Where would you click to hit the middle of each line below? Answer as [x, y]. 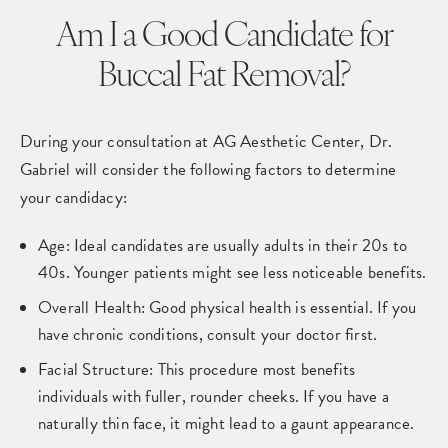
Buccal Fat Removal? [224, 77]
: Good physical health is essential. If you [278, 307]
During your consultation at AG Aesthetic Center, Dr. [206, 141]
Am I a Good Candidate [207, 37]
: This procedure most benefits [252, 369]
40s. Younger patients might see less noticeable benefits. [232, 272]
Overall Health [89, 307]
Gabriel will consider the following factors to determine [208, 169]
